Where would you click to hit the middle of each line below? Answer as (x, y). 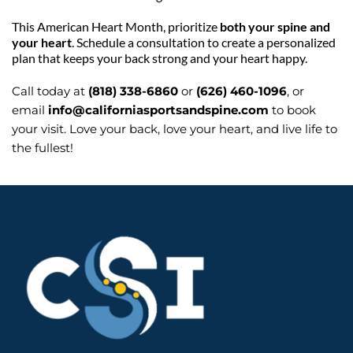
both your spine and (275, 27)
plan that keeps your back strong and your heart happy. (160, 58)
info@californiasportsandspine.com (158, 110)
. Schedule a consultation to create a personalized (204, 43)
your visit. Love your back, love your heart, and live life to (175, 129)
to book (292, 110)
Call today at (50, 91)
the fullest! (43, 148)
